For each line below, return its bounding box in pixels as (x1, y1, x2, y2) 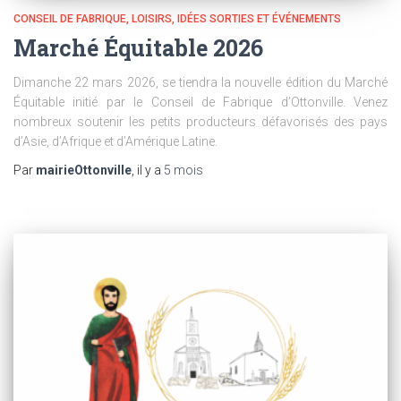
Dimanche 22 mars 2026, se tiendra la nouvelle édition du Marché (13, 74, 388, 90)
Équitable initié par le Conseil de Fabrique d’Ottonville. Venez (13, 94, 388, 109)
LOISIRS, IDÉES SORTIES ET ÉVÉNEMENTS (132, 12, 341, 25)
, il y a (132, 162, 164, 177)
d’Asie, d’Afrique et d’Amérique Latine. (13, 133, 218, 149)
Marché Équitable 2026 (13, 32, 263, 63)
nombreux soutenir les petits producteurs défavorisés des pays (13, 114, 388, 129)
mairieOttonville (36, 162, 132, 177)
